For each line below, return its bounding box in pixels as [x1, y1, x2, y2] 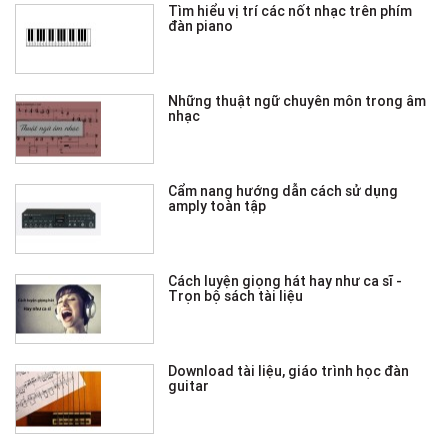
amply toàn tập [168, 196, 267, 215]
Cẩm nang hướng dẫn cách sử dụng [168, 181, 399, 200]
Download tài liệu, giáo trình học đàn [168, 361, 410, 380]
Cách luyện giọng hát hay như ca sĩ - [168, 271, 403, 290]
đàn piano [168, 16, 234, 35]
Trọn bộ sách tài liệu [168, 286, 304, 305]
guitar [168, 376, 210, 395]
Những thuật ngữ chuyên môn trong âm [168, 91, 427, 110]
